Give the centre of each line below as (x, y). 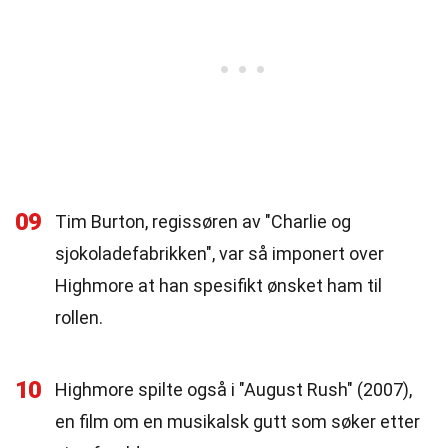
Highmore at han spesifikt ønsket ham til (218, 285)
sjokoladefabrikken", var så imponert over (219, 253)
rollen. (79, 317)
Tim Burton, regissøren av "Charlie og (203, 221)
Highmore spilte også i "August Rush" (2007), (233, 389)
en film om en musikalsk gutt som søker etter (237, 421)
